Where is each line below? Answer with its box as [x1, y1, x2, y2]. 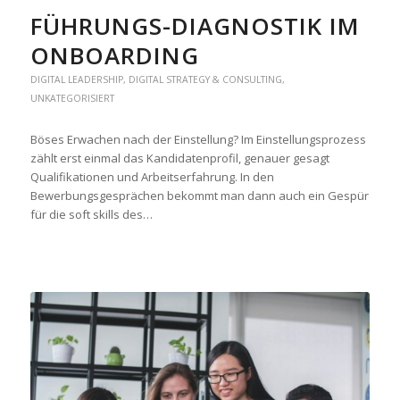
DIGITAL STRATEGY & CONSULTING [128, 72, 282, 86]
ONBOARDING [29, 38, 199, 71]
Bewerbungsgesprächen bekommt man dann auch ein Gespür [29, 187, 369, 204]
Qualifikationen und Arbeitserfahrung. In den [29, 168, 274, 185]
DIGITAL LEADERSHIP [29, 72, 123, 86]
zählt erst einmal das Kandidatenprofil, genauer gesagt [29, 149, 329, 166]
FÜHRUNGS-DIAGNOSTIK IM [29, 9, 360, 42]
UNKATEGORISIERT [29, 91, 114, 104]
